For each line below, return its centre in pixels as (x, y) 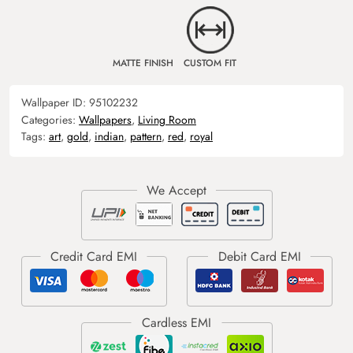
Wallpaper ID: (55, 102)
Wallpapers (105, 119)
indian (109, 136)
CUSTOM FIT (210, 63)
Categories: (50, 119)
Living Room (167, 119)
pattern (146, 136)
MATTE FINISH (143, 63)
